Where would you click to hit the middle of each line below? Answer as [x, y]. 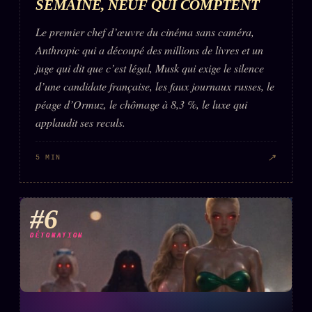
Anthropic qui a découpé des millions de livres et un [149, 49]
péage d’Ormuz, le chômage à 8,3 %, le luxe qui [141, 104]
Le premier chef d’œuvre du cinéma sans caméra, [145, 31]
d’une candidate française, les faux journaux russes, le [155, 86]
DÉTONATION [57, 236]
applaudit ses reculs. [80, 122]
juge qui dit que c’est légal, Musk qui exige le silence [150, 68]
